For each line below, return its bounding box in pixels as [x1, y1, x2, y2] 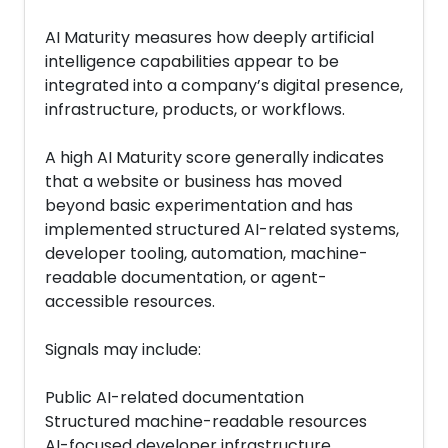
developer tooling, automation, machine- [45, 242, 368, 265]
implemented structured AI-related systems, [45, 218, 399, 241]
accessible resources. [45, 290, 215, 313]
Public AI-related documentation [45, 386, 304, 409]
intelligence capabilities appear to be [45, 50, 339, 73]
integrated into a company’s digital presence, [45, 74, 403, 97]
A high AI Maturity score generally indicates [45, 146, 384, 169]
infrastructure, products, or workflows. [45, 98, 345, 121]
